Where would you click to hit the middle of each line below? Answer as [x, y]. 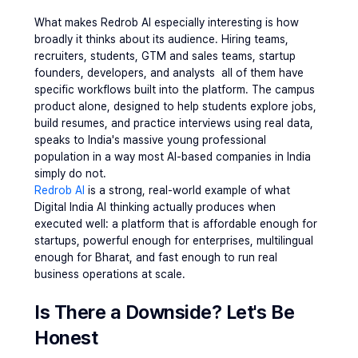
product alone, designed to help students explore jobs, [175, 106]
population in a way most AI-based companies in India [173, 157]
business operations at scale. [110, 274]
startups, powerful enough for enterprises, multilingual [174, 241]
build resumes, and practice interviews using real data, [174, 123]
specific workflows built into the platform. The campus [175, 89]
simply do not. [70, 173]
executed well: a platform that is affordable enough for [176, 224]
